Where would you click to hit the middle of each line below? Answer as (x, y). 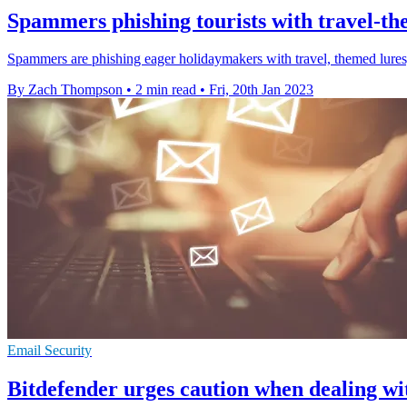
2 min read (166, 90)
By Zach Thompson (65, 90)
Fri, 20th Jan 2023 (261, 90)
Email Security (50, 351)
